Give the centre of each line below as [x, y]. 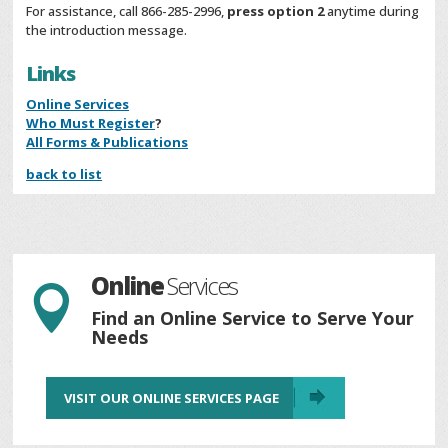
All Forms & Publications [107, 142]
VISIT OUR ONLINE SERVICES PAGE [172, 397]
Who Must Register [91, 123]
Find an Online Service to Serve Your [253, 317]
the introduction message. [107, 30]
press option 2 [277, 11]
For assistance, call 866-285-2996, [127, 11]
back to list [64, 174]
